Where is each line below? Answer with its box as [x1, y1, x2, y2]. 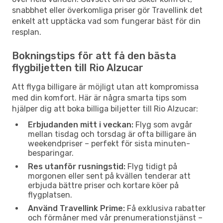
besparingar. [28, 148, 74, 158]
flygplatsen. [28, 190, 72, 200]
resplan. [12, 27, 41, 37]
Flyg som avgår [133, 119, 192, 129]
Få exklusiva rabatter [125, 203, 206, 213]
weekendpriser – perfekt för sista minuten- [28, 138, 190, 148]
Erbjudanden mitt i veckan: [28, 119, 133, 129]
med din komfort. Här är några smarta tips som [12, 93, 187, 103]
